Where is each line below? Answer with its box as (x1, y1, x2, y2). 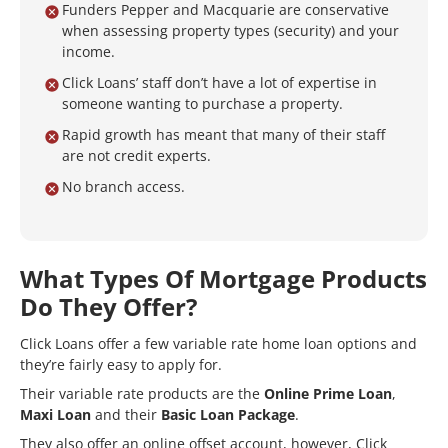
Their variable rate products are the (20, 384, 264, 403)
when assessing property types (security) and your (62, 21, 399, 40)
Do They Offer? (20, 290, 197, 323)
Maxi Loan (20, 405, 91, 424)
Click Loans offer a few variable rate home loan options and (20, 334, 417, 353)
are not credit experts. (62, 146, 211, 165)
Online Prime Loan (264, 384, 392, 403)
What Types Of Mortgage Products (20, 262, 427, 295)
